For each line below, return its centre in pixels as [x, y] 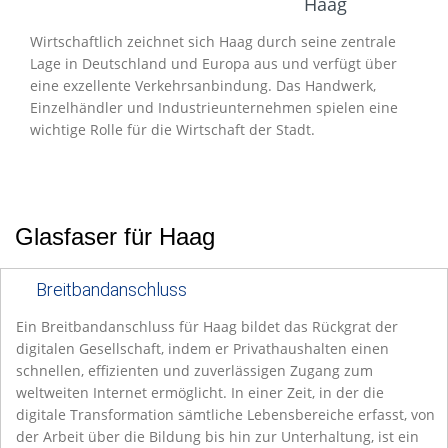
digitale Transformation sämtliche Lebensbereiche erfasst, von [225, 415]
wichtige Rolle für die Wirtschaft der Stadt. [172, 130]
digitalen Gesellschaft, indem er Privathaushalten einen [202, 349]
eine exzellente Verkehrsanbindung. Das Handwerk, [203, 86]
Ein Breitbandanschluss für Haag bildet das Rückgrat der [207, 327]
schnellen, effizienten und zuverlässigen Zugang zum [194, 371]
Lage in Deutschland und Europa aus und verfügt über [213, 64]
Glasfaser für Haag [115, 237]
